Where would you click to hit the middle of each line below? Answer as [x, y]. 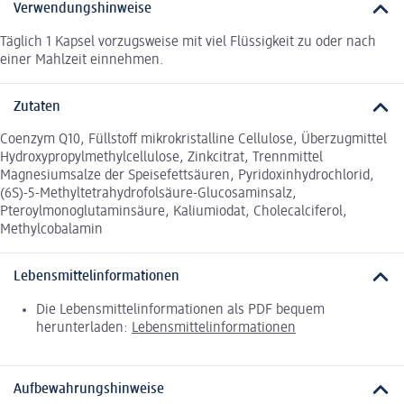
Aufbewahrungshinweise [89, 389]
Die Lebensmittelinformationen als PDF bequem [180, 310]
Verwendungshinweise [83, 9]
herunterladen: [84, 328]
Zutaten [37, 107]
